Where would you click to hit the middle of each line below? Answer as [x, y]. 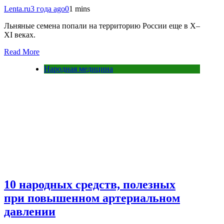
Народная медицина [78, 68]
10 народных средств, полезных [90, 184]
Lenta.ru [17, 8]
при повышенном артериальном [92, 198]
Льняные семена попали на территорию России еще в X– [102, 25]
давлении [30, 211]
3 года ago [48, 8]
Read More [22, 51]
